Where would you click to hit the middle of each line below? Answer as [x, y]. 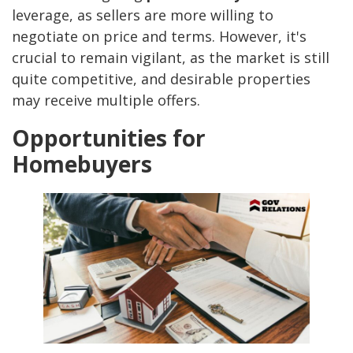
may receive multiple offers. [106, 100]
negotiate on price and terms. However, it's [159, 37]
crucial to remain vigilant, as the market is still [171, 58]
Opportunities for [109, 138]
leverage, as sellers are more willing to [143, 15]
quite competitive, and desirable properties [161, 79]
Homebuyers [82, 164]
